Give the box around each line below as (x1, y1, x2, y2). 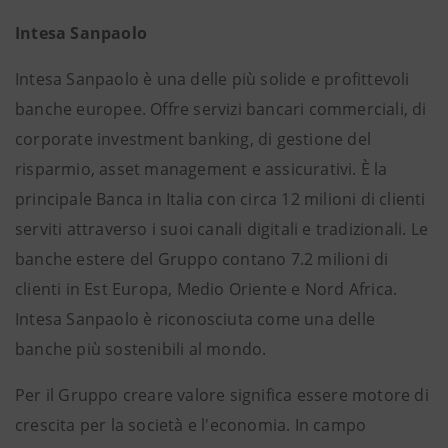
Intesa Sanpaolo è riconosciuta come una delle (15, 308, 376, 330)
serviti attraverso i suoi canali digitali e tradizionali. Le (15, 218, 429, 240)
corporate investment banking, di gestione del (15, 128, 372, 150)
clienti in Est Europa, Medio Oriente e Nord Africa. (15, 278, 398, 300)
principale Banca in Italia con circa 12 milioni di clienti (15, 188, 426, 210)
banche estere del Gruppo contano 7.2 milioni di (15, 248, 389, 270)
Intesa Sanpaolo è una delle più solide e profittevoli (15, 68, 410, 90)
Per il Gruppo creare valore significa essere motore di (15, 384, 429, 406)
